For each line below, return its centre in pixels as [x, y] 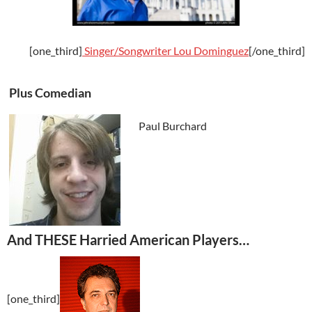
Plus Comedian [49, 92]
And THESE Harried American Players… [128, 239]
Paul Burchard [173, 125]
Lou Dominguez [211, 50]
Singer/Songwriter [128, 50]
